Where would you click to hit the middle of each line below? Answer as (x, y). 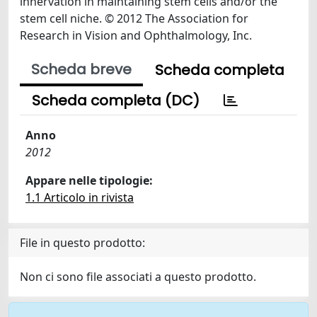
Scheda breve (81, 69)
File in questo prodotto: (82, 243)
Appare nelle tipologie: (89, 180)
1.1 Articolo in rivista (80, 197)
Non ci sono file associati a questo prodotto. (138, 277)
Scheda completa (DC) (116, 100)
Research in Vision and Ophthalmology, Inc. (136, 35)
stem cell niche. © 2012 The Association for (134, 18)
